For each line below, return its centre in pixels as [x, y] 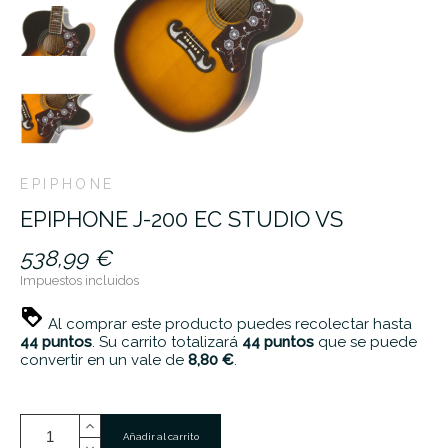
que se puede [365, 342]
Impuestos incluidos [79, 281]
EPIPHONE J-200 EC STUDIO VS [181, 219]
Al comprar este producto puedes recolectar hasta [228, 324]
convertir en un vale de [104, 360]
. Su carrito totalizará [167, 342]
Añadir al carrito [161, 437]
